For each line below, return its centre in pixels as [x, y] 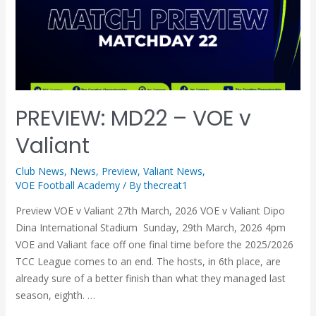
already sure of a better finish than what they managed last [150, 278]
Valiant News [172, 171]
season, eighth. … [55, 295]
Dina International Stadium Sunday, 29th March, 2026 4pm [150, 227]
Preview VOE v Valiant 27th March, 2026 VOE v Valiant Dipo [150, 210]
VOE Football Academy [67, 185]
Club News [39, 171]
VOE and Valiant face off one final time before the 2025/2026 [154, 244]
